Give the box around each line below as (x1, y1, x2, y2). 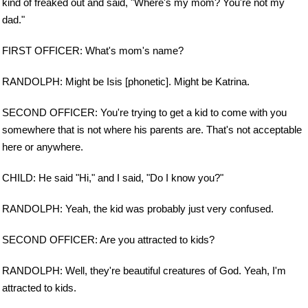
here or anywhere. (2, 141, 83, 153)
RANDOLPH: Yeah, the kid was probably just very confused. (2, 202, 274, 214)
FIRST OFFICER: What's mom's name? (2, 45, 184, 57)
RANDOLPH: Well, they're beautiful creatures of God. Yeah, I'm (2, 264, 286, 276)
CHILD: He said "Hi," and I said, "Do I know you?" (2, 172, 223, 184)
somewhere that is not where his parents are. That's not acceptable (2, 124, 302, 136)
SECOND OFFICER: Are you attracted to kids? (2, 233, 214, 245)
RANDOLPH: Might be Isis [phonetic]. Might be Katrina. (2, 76, 250, 88)
